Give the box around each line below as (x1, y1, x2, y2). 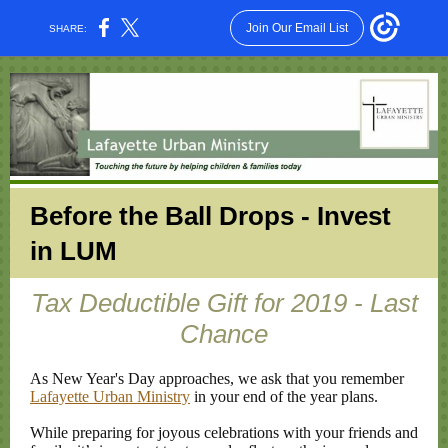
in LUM (30, 236, 117, 266)
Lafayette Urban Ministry (30, 388, 190, 405)
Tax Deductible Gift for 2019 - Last (30, 288, 418, 318)
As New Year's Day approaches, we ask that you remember (30, 370, 404, 387)
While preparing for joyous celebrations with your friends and (30, 424, 418, 441)
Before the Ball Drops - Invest (30, 201, 391, 231)
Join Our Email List (245, 21, 348, 35)
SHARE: (43, 22, 94, 34)
